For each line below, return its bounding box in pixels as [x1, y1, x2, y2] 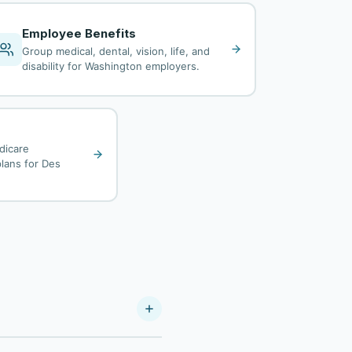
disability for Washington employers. [22, 59, 200, 72]
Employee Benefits [22, 25, 137, 41]
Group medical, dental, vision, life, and [22, 44, 211, 57]
